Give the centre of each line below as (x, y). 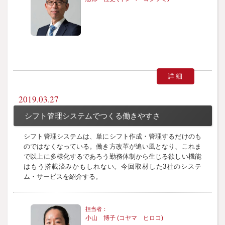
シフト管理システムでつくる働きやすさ (92, 116)
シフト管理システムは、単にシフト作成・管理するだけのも (113, 137)
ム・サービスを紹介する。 (63, 177)
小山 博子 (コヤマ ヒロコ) (125, 217)
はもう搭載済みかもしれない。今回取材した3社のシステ (113, 167)
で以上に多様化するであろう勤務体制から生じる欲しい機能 (113, 157)
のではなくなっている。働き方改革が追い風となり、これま (113, 147)
